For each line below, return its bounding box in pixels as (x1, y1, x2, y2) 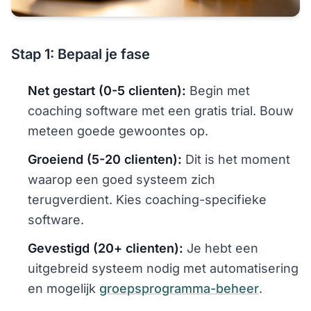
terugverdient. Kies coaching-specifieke (28, 192, 267, 207)
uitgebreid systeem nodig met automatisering (28, 260, 299, 276)
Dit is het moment (182, 151, 290, 167)
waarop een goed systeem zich (28, 171, 215, 187)
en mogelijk (28, 280, 99, 296)
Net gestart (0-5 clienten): (28, 83, 186, 98)
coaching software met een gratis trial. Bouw (28, 103, 294, 118)
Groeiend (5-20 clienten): (28, 151, 182, 167)
